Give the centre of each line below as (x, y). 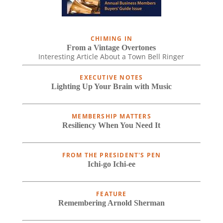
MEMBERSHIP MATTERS (111, 116)
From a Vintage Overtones (111, 47)
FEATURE (111, 194)
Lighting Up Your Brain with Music (111, 86)
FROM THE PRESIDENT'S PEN (111, 155)
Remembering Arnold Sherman (111, 203)
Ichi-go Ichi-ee (111, 164)
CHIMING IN (111, 38)
